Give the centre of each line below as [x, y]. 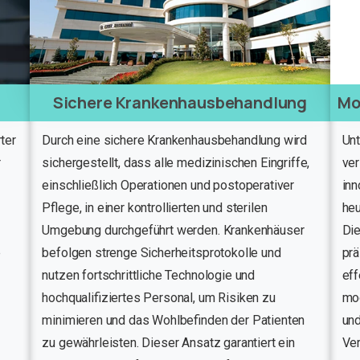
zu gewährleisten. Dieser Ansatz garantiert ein [168, 342]
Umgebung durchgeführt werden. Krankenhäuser [173, 230]
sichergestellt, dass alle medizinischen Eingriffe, [176, 162]
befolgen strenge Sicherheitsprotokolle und [162, 252]
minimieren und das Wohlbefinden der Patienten [174, 320]
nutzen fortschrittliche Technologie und [149, 275]
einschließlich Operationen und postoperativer [168, 185]
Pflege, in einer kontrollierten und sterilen [155, 207]
